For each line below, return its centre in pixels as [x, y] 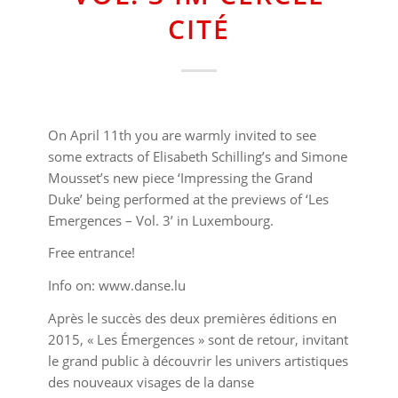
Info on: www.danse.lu [116, 285]
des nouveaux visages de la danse [151, 382]
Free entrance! [91, 253]
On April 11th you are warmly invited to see [182, 135]
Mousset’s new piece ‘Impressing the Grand [180, 177]
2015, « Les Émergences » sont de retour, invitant [198, 339]
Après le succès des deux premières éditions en [192, 318]
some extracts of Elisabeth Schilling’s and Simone [197, 156]
